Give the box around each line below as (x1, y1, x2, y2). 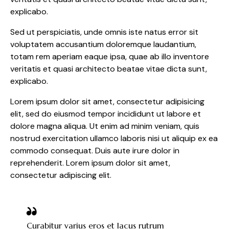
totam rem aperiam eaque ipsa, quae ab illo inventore (10, 51, 209, 62)
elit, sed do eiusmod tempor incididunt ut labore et (10, 108, 201, 119)
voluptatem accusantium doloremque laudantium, (10, 38, 196, 50)
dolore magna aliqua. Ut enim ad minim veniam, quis (10, 120, 199, 131)
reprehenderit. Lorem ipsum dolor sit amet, (10, 157, 170, 168)
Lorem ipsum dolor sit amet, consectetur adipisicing (10, 96, 204, 107)
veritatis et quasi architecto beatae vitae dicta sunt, (10, 63, 207, 74)
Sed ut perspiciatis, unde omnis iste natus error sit (10, 26, 198, 37)
